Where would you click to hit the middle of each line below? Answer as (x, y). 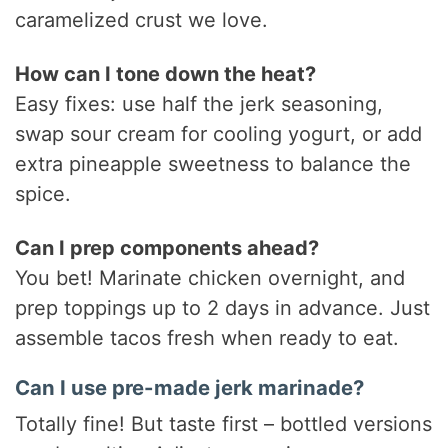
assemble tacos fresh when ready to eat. (207, 338)
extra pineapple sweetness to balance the (213, 164)
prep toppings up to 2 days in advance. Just (223, 308)
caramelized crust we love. (142, 20)
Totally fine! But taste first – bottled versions (224, 424)
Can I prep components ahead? (167, 248)
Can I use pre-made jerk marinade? (190, 388)
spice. (43, 194)
